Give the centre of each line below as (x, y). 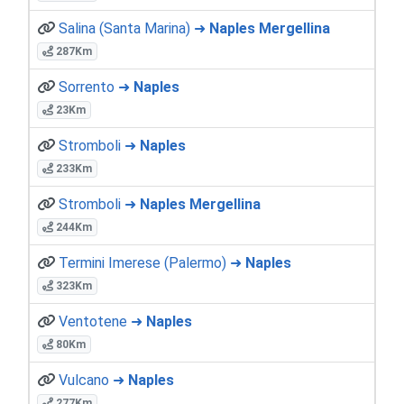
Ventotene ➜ (102, 321)
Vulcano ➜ (93, 380)
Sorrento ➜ (96, 87)
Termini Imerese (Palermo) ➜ (152, 262)
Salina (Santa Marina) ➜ (134, 28)
